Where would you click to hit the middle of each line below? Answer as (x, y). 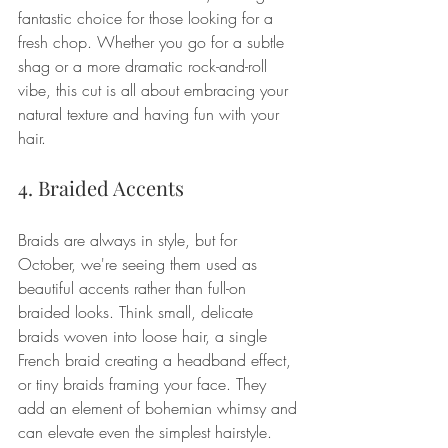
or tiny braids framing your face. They (144, 383)
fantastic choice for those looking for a (148, 17)
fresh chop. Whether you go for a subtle (153, 41)
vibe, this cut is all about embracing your (155, 89)
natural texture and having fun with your (151, 113)
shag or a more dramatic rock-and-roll (145, 65)
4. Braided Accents (101, 187)
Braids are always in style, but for (130, 239)
